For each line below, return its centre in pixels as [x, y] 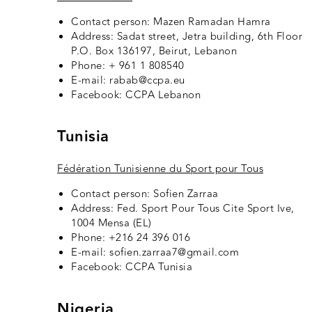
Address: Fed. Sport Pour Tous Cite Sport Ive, [183, 209]
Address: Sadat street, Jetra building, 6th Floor [187, 37]
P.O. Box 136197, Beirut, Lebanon [154, 52]
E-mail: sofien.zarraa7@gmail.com [155, 253]
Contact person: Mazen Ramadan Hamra [171, 22]
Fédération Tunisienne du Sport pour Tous [160, 169]
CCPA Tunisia [159, 267]
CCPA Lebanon [163, 95]
